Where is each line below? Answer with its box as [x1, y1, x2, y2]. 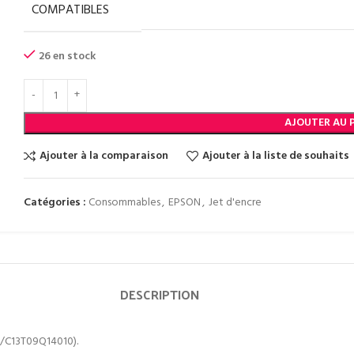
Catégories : [24, 194, 87, 212]
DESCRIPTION [120, 283, 199, 306]
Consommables [88, 194, 161, 212]
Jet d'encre [209, 194, 262, 212]
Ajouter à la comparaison [39, 146, 168, 165]
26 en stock [39, 47, 96, 66]
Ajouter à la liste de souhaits [201, 146, 349, 165]
